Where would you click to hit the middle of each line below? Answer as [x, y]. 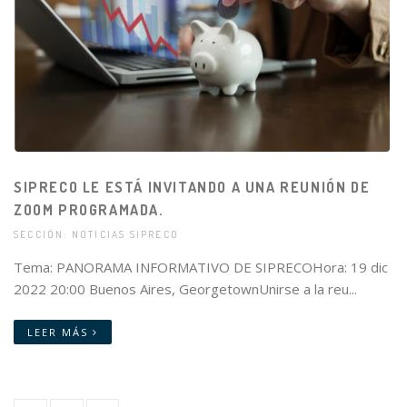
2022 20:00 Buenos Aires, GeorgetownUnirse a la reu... [185, 289]
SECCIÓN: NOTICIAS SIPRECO [97, 235]
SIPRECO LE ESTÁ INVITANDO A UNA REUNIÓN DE [192, 188]
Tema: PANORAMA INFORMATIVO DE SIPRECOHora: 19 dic [201, 268]
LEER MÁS [60, 333]
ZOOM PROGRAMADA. [89, 210]
